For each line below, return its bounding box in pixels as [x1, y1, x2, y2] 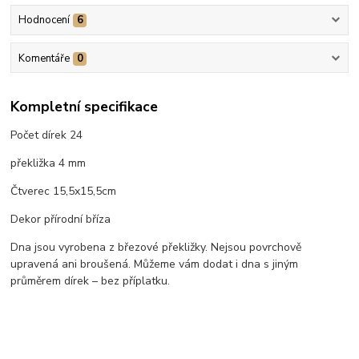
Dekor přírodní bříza [10, 212, 111, 228]
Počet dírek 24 [10, 127, 83, 143]
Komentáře [18, 50, 70, 66]
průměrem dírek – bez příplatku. [10, 273, 171, 289]
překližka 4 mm [10, 155, 87, 171]
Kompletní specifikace [10, 96, 159, 116]
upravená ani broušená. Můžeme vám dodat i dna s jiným [10, 256, 299, 272]
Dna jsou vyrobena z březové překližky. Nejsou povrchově [10, 240, 302, 256]
